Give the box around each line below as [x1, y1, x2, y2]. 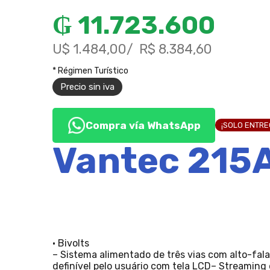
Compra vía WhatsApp [85, 119, 201, 131]
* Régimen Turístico [52, 65, 128, 76]
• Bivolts [52, 237, 89, 249]
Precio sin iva [60, 81, 115, 92]
